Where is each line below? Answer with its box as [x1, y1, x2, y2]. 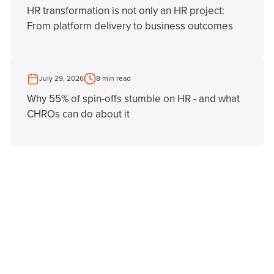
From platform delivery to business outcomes [27, 19, 233, 32]
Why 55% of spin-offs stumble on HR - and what [27, 92, 240, 105]
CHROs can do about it [27, 107, 130, 120]
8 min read [96, 73, 131, 83]
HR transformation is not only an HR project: [27, 4, 224, 17]
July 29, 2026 [39, 73, 84, 83]
